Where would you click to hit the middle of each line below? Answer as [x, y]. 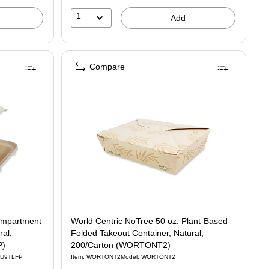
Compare [107, 67]
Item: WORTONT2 [96, 257]
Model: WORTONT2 [148, 257]
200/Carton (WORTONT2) [121, 245]
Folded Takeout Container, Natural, [137, 233]
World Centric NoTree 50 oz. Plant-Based [149, 221]
